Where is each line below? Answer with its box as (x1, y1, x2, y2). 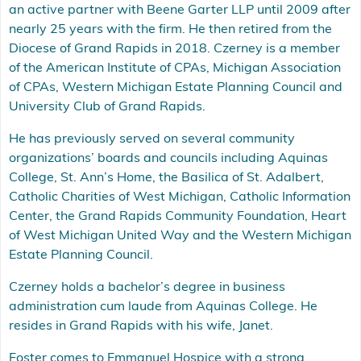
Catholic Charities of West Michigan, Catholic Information (9, 191, 351, 204)
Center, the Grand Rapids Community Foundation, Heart (9, 210, 346, 223)
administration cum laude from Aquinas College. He (9, 301, 317, 313)
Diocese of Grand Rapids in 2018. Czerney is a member (9, 43, 340, 56)
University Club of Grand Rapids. (9, 101, 205, 114)
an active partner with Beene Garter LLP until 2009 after (9, 4, 351, 17)
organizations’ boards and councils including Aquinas (9, 152, 328, 165)
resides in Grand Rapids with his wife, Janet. (9, 320, 273, 333)
